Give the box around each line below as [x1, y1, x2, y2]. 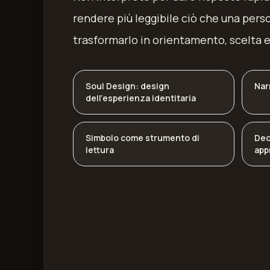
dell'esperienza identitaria [86, 92, 196, 104]
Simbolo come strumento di [86, 132, 199, 143]
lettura [86, 144, 114, 155]
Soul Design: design [86, 80, 169, 92]
